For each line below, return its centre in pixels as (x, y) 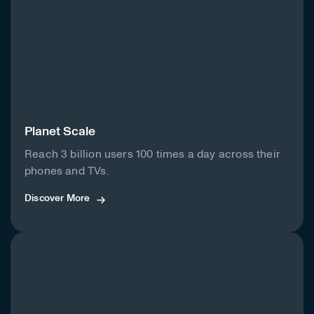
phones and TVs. (67, 171)
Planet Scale (60, 132)
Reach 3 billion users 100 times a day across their (152, 155)
